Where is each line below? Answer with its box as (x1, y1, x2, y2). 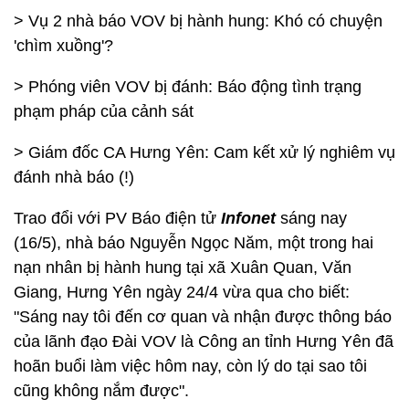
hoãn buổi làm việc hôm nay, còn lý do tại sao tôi (14, 357, 367, 375)
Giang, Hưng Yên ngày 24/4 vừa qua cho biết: (14, 283, 350, 301)
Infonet (216, 209, 276, 227)
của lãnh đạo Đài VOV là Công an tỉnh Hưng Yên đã (14, 332, 393, 351)
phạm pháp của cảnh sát (14, 102, 194, 121)
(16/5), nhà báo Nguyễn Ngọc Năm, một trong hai (14, 234, 373, 252)
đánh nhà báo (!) (14, 168, 134, 186)
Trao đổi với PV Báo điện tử (14, 209, 216, 227)
